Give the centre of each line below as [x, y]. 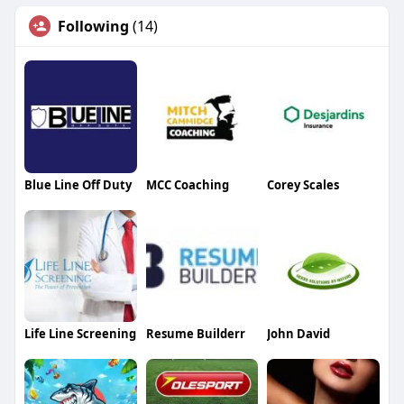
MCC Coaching [187, 184]
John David [299, 334]
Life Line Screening [80, 334]
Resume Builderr [195, 334]
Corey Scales [303, 184]
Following [93, 26]
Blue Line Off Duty [78, 184]
